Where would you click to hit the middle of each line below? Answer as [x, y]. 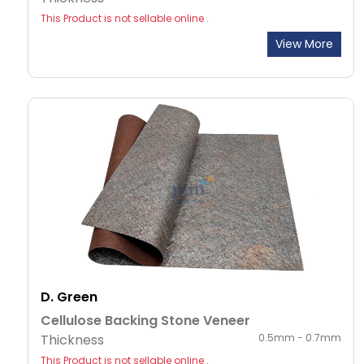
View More [304, 44]
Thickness [72, 340]
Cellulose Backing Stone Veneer [145, 321]
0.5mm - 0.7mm [300, 338]
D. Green [69, 297]
